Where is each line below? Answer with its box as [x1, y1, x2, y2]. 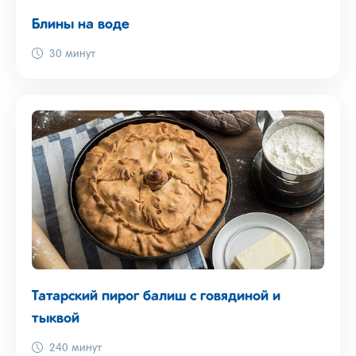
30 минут [49, 49, 95, 60]
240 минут [49, 343, 102, 354]
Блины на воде [32, 17, 130, 32]
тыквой [32, 311, 79, 326]
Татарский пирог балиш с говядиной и [32, 289, 281, 304]
